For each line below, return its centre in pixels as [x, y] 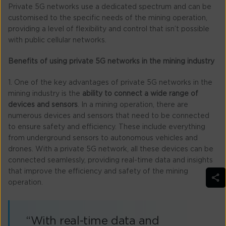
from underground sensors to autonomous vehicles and [103, 138]
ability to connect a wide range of [140, 94]
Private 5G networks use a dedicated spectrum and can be [110, 7]
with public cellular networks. [57, 40]
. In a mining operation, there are [133, 105]
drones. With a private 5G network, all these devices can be [111, 149]
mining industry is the [45, 94]
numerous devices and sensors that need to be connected [109, 116]
